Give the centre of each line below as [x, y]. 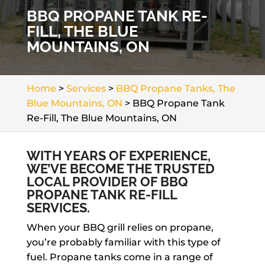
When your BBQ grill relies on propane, [120, 227]
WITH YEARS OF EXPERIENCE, [118, 156]
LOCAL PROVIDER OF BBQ [107, 182]
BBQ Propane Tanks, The [175, 88]
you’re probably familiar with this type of [123, 242]
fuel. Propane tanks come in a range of [119, 257]
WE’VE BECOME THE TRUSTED [120, 169]
